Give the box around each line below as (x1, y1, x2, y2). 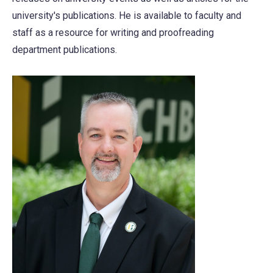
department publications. (12, 44, 117, 56)
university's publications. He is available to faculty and (12, 10, 241, 22)
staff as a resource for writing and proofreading (12, 27, 214, 39)
